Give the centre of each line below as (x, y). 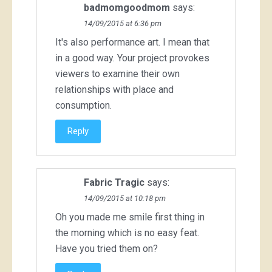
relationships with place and (114, 89)
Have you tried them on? (107, 248)
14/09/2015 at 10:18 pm (125, 198)
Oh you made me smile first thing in (130, 217)
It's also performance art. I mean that (132, 42)
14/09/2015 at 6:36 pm (123, 23)
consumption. (83, 105)
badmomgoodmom (127, 7)
